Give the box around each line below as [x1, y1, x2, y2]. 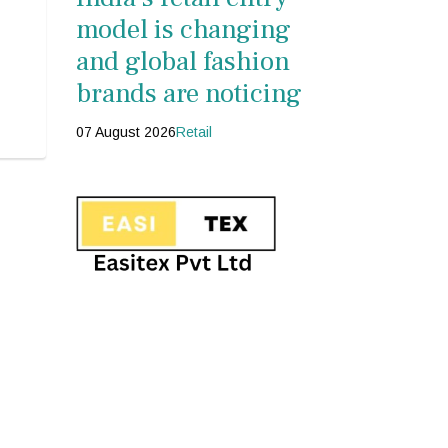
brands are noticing [76, 76, 302, 112]
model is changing [76, 12, 291, 48]
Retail [176, 124, 212, 141]
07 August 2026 [76, 124, 176, 141]
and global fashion [76, 44, 290, 80]
